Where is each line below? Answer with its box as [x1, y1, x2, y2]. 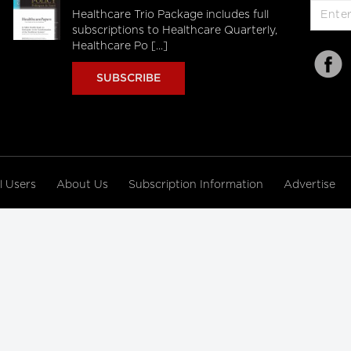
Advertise [284, 179, 338, 190]
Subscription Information [128, 179, 263, 190]
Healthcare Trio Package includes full [71, 9, 269, 20]
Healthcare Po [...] [71, 41, 168, 52]
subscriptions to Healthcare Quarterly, [71, 25, 277, 36]
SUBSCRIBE [96, 74, 161, 83]
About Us [56, 179, 111, 190]
